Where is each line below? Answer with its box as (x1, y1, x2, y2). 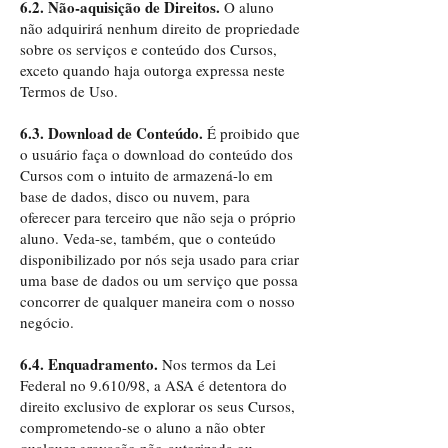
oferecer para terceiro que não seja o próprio (20, 207, 296, 227)
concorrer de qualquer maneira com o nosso (20, 291, 295, 311)
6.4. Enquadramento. (20, 353, 162, 375)
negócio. (20, 312, 74, 332)
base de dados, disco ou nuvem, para (20, 186, 250, 206)
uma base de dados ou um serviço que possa (20, 270, 298, 290)
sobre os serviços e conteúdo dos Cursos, (20, 39, 277, 59)
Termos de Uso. (20, 81, 118, 101)
